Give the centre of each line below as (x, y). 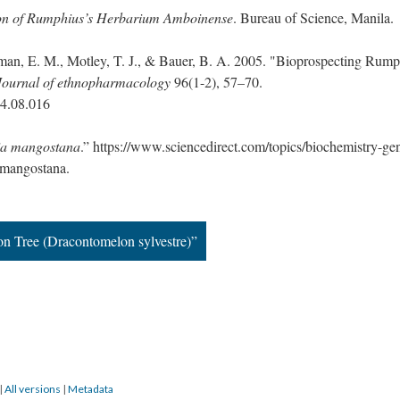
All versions (33, 389)
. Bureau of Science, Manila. (313, 17)
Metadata (91, 389)
